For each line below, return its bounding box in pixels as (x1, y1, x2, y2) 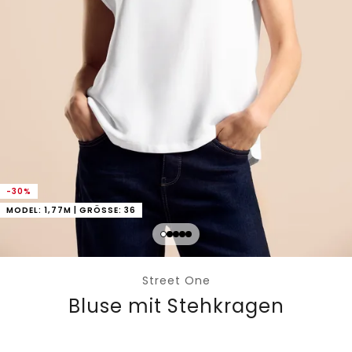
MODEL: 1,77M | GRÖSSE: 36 (6, 204, 130, 217)
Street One (141, 273, 211, 289)
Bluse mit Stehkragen (68, 293, 284, 320)
